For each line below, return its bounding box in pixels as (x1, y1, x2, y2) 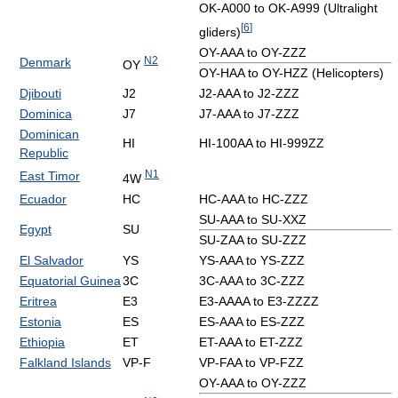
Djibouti (20, 85, 61, 100)
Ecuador (20, 191, 67, 206)
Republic (20, 145, 68, 160)
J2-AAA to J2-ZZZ (199, 85, 299, 100)
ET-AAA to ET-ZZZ (199, 334, 303, 349)
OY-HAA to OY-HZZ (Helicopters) (199, 65, 384, 80)
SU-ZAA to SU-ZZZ (199, 232, 306, 247)
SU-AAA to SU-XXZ (199, 211, 306, 227)
